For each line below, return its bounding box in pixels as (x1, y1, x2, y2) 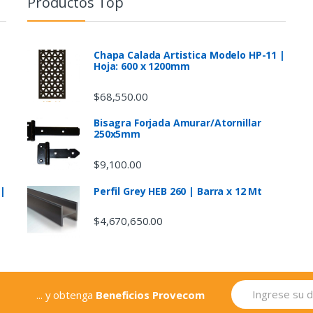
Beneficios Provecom (96, 287, 205, 302)
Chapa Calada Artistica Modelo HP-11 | (94, 48, 285, 62)
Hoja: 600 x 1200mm (94, 59, 190, 73)
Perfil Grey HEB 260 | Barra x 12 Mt (94, 184, 263, 198)
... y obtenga (36, 287, 96, 302)
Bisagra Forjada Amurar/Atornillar (94, 116, 261, 130)
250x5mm (94, 127, 141, 141)
